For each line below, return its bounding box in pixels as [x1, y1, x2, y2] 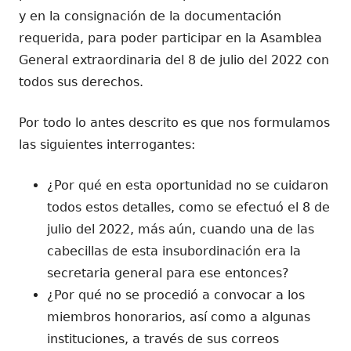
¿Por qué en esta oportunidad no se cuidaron [47, 177, 328, 193]
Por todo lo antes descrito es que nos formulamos [19, 114, 330, 130]
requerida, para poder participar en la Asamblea [19, 30, 322, 45]
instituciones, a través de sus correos [47, 331, 279, 346]
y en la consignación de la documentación [19, 8, 281, 24]
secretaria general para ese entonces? [47, 265, 289, 280]
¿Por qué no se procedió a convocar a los [47, 287, 305, 302]
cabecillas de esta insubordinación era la [47, 243, 301, 259]
